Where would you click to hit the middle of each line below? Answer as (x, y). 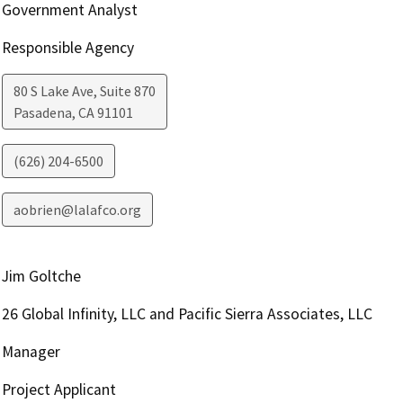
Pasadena (42, 112)
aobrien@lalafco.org (77, 209)
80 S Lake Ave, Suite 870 (84, 90)
